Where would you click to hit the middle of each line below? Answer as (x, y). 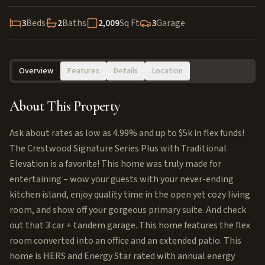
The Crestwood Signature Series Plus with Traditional (118, 148)
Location (167, 71)
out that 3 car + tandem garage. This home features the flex (130, 225)
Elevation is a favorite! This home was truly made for (115, 164)
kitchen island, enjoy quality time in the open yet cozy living (130, 195)
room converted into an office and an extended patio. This (125, 241)
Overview (36, 71)
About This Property (65, 106)
